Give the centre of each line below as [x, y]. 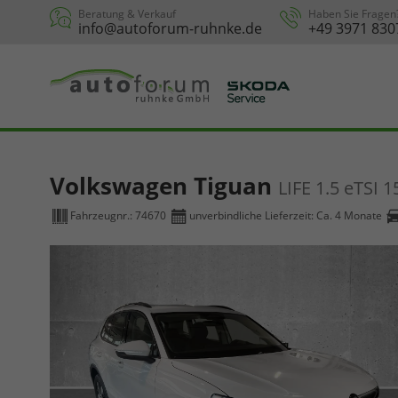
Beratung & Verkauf [127, 14]
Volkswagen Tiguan [164, 186]
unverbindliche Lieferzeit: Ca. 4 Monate [286, 216]
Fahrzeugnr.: [103, 216]
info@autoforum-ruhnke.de [170, 28]
